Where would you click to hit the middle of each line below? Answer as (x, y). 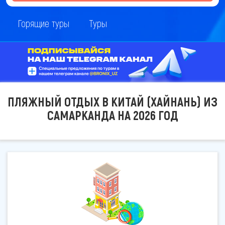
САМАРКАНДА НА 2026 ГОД (113, 115)
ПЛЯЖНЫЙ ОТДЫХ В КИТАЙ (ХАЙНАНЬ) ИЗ (113, 101)
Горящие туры (43, 23)
